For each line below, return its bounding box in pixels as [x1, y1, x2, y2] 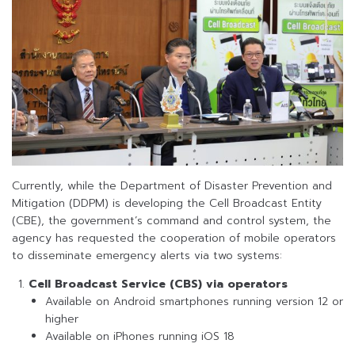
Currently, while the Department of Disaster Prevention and [12, 177, 332, 195]
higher [45, 311, 78, 328]
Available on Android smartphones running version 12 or [45, 293, 343, 311]
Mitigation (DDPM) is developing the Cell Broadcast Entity [12, 195, 322, 212]
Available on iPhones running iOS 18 [45, 328, 235, 345]
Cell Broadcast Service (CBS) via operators [29, 276, 288, 293]
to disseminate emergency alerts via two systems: [12, 247, 282, 265]
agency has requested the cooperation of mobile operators [12, 230, 336, 247]
